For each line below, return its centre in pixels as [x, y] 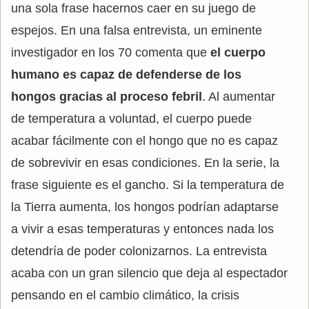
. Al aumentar [239, 97]
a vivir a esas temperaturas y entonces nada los [142, 229]
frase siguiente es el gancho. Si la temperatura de [148, 185]
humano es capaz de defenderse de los [126, 74]
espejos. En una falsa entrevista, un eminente [137, 30]
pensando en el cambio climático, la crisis [125, 295]
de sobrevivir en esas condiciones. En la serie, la [145, 163]
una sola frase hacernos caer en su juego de [133, 8]
